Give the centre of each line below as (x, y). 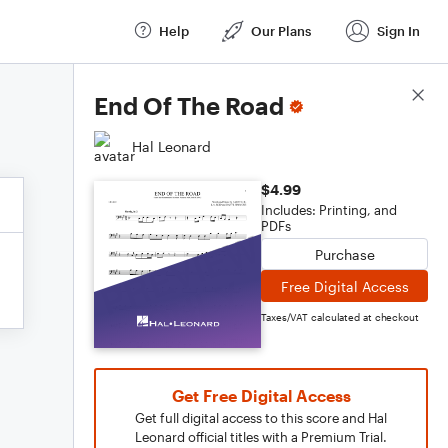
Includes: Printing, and (329, 210)
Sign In (398, 30)
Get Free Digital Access (261, 395)
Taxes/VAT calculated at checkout (340, 317)
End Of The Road (189, 105)
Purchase (344, 254)
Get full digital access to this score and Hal (261, 418)
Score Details (383, 96)
